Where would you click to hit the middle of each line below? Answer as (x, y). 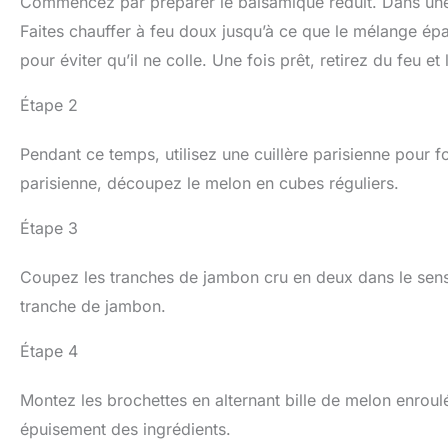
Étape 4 (49, 350)
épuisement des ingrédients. (125, 428)
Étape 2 (49, 104)
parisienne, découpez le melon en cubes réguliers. (209, 182)
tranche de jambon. (93, 305)
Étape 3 (49, 227)
